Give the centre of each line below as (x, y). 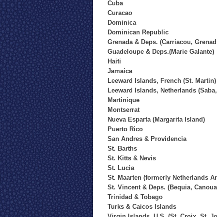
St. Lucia (121, 168)
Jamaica (120, 71)
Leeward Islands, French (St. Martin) (162, 81)
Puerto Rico (125, 129)
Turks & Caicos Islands (142, 207)
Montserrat (124, 110)
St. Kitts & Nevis (132, 158)
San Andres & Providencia (147, 139)
